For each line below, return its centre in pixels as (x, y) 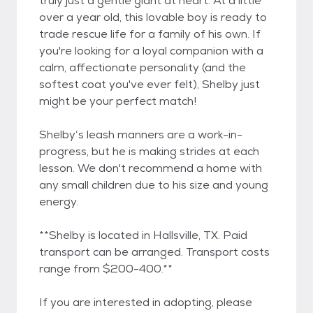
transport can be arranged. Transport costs (154, 252)
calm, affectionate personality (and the (143, 67)
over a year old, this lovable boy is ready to (153, 17)
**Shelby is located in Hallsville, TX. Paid (143, 235)
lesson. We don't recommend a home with (151, 168)
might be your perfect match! (118, 101)
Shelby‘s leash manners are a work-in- (141, 134)
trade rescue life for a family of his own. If (150, 34)
